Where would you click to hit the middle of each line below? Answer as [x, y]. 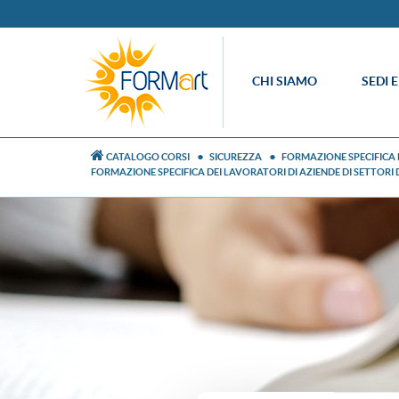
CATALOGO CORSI [148, 157]
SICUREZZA [236, 157]
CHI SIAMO [285, 81]
